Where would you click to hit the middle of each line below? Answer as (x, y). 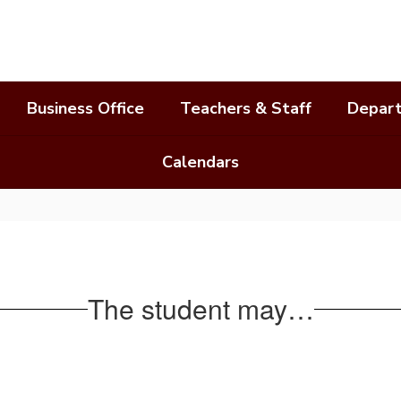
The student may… (200, 308)
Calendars (200, 162)
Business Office (85, 108)
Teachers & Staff (246, 108)
